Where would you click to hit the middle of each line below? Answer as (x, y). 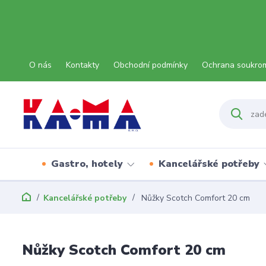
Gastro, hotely (87, 164)
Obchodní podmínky (151, 65)
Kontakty (83, 65)
